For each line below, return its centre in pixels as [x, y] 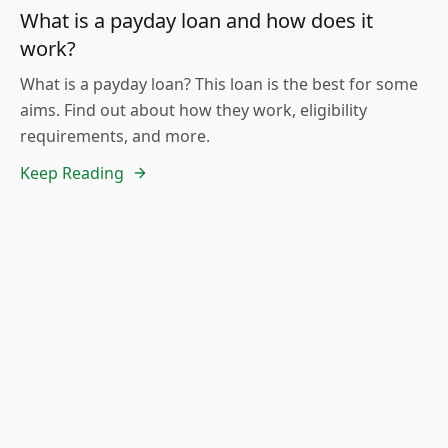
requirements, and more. [115, 136]
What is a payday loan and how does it [196, 21]
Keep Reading [72, 173]
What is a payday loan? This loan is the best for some [219, 84]
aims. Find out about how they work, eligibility [193, 110]
